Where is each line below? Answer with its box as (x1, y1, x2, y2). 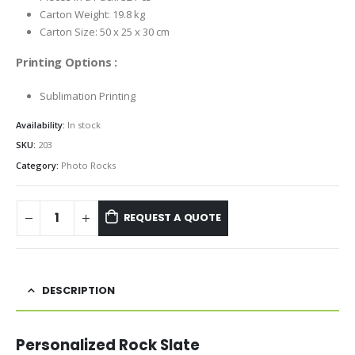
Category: (16, 159, 61, 172)
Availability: (16, 118, 67, 131)
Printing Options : (16, 54, 117, 71)
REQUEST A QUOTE (123, 210, 221, 226)
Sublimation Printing (39, 88, 136, 103)
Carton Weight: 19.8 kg (39, 7, 145, 22)
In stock (67, 118, 101, 131)
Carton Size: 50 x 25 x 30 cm (39, 25, 170, 40)
